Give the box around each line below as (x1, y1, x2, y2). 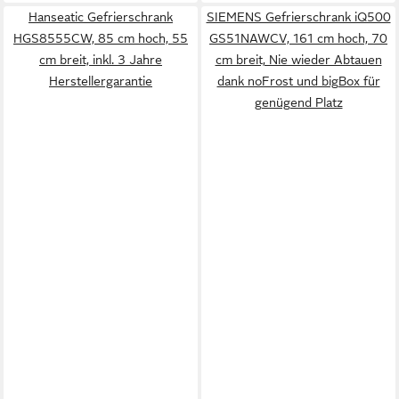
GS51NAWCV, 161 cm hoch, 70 (209, 31, 387, 45)
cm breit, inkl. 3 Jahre (39, 53, 162, 67)
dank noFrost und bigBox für (216, 74, 380, 88)
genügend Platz (254, 95, 343, 110)
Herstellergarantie (49, 74, 152, 88)
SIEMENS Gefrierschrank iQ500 (206, 10, 391, 24)
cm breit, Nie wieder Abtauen (215, 53, 382, 67)
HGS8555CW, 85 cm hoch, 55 (13, 31, 188, 45)
